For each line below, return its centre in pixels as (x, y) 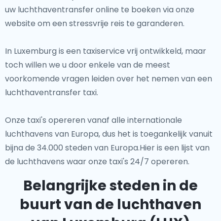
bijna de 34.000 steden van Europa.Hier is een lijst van (107, 148)
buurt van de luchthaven (110, 204)
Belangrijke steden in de (110, 186)
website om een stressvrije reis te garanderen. (95, 23)
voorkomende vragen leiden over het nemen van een (109, 79)
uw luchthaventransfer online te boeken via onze (100, 10)
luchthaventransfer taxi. (52, 92)
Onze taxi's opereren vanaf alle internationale (93, 120)
